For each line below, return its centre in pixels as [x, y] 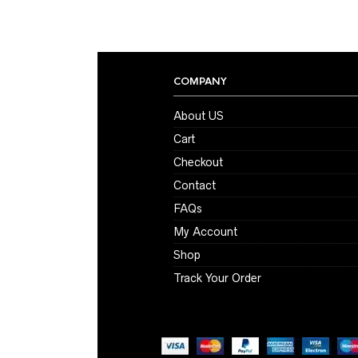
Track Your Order [217, 278]
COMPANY [200, 82]
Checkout [198, 162]
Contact [195, 185]
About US [199, 116]
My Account [205, 232]
